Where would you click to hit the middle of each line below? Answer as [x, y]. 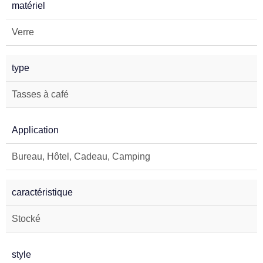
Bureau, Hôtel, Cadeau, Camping [81, 156]
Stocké [26, 219]
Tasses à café [40, 94]
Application [35, 130]
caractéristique [42, 192]
